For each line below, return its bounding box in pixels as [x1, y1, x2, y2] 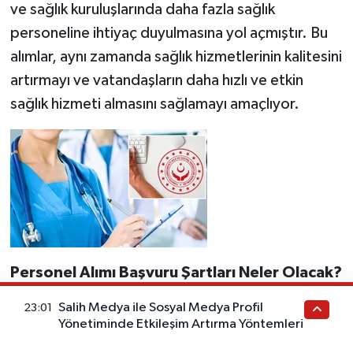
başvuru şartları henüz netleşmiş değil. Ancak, [9, 325, 316, 341]
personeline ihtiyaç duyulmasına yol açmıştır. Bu [9, 24, 328, 41]
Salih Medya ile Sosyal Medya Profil [58, 301, 264, 315]
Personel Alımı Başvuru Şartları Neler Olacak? [9, 264, 342, 281]
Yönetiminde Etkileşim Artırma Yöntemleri [58, 318, 304, 332]
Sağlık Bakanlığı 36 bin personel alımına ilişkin [9, 301, 307, 318]
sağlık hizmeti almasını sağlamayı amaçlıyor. [9, 95, 299, 112]
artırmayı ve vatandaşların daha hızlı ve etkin [9, 72, 303, 88]
